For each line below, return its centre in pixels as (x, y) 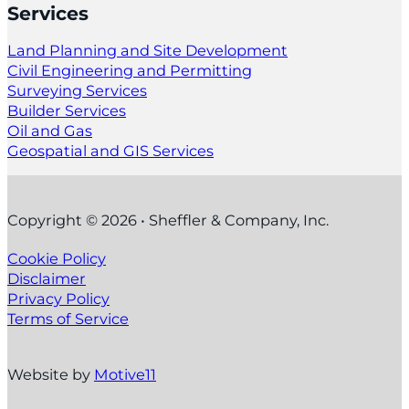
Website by (51, 374)
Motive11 (125, 374)
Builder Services (67, 110)
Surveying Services (77, 90)
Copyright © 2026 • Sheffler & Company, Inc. (168, 220)
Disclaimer (47, 279)
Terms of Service (68, 319)
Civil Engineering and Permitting (130, 70)
